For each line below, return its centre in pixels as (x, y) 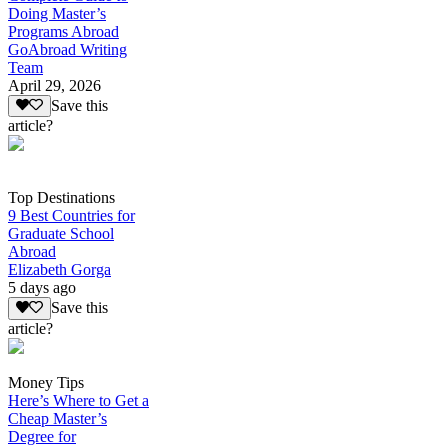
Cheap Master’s (57, 418)
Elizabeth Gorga (59, 270)
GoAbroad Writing (67, 50)
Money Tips (46, 382)
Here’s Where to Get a (78, 400)
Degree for (42, 436)
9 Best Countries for (71, 216)
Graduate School (61, 234)
